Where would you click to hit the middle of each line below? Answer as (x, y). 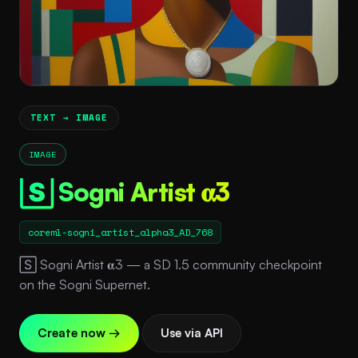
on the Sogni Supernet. (85, 284)
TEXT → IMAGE (70, 117)
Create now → (79, 332)
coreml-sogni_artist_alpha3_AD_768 (120, 232)
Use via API (192, 332)
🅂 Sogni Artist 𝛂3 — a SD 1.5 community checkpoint (171, 264)
